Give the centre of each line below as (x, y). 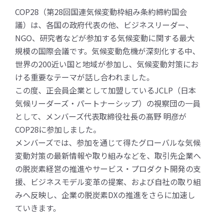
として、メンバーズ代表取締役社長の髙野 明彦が (101, 116)
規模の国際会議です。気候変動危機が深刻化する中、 (108, 51)
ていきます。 (38, 208)
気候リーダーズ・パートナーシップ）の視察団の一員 (108, 103)
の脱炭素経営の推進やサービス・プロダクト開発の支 (108, 169)
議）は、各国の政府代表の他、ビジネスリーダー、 (104, 25)
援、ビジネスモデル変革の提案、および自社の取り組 (108, 182)
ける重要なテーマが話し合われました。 (85, 77)
